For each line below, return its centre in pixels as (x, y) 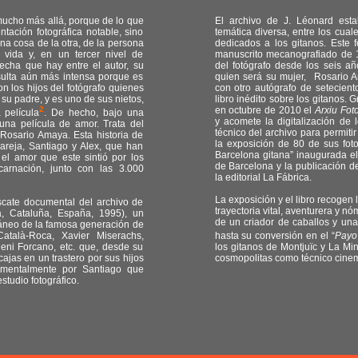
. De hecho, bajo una (94, 113)
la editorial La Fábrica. (263, 177)
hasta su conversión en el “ (274, 236)
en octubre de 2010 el (265, 110)
